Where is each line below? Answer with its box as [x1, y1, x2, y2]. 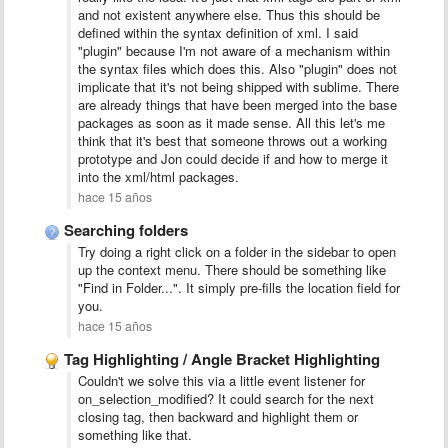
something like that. [78, 425, 192, 444]
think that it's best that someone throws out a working [78, 131, 387, 150]
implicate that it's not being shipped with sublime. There [78, 77, 399, 96]
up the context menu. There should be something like [78, 260, 386, 279]
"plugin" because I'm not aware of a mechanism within [78, 41, 390, 60]
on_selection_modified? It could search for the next [78, 389, 374, 408]
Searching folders [64, 219, 188, 241]
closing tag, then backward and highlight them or [78, 407, 358, 426]
